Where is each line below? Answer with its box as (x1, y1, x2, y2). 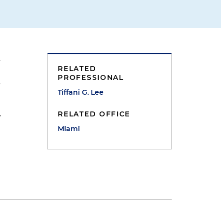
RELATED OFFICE (58, 110, 131, 118)
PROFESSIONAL (58, 73, 124, 82)
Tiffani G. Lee (58, 88, 104, 97)
